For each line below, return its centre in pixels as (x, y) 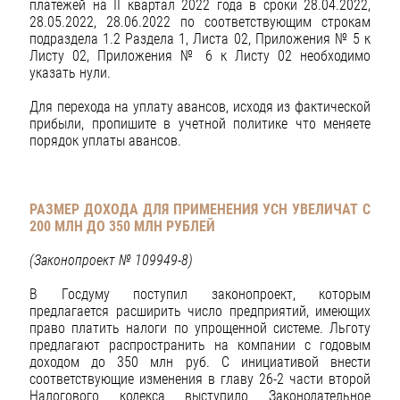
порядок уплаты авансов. (105, 141)
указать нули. (70, 73)
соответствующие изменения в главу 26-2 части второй (200, 379)
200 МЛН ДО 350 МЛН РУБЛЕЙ (122, 226)
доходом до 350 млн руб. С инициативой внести (200, 362)
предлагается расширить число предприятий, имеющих (200, 312)
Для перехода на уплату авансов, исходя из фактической (200, 107)
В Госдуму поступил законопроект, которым (200, 295)
